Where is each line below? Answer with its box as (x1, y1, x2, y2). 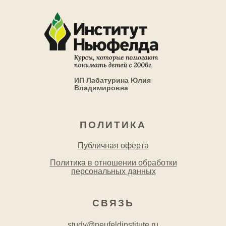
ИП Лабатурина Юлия (74, 76, 151, 84)
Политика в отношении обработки (49, 158, 177, 167)
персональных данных (71, 167, 156, 176)
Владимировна (74, 84, 128, 92)
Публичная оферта (77, 141, 149, 150)
